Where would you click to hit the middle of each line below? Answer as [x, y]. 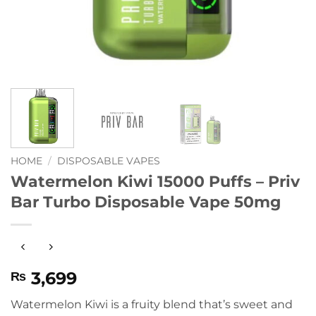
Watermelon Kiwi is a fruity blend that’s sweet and [152, 305]
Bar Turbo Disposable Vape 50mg [146, 201]
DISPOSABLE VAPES [109, 160]
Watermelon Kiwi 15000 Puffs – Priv [155, 181]
